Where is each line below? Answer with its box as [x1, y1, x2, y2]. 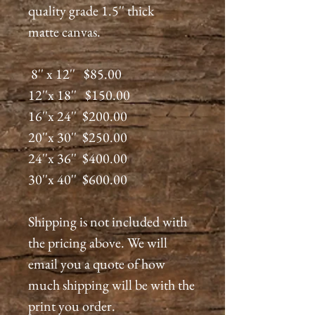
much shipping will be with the [28, 276, 195, 294]
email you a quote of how [28, 255, 165, 273]
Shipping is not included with [28, 212, 187, 231]
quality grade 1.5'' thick [28, 1, 154, 20]
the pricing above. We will [28, 233, 167, 252]
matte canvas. [28, 22, 103, 41]
